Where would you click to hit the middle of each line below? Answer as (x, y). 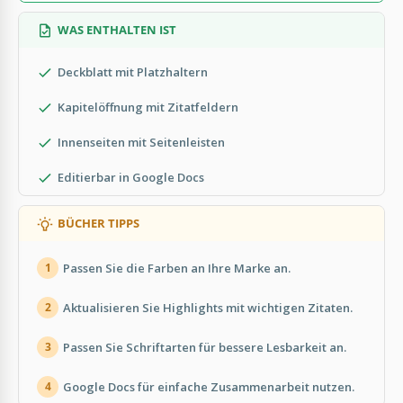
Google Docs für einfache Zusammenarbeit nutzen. (209, 386)
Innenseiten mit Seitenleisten (141, 143)
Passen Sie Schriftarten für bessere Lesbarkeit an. (205, 347)
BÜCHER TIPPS (99, 224)
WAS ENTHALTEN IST (117, 30)
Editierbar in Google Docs (131, 178)
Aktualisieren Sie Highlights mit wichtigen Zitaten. (208, 307)
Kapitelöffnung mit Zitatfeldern (148, 107)
